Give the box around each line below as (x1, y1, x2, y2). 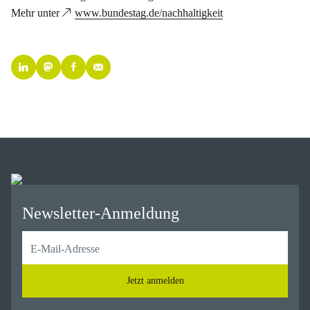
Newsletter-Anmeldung (22, 204, 179, 222)
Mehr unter (11, 7, 62, 19)
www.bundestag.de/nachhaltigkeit (75, 7, 223, 19)
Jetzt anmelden (126, 275, 184, 286)
